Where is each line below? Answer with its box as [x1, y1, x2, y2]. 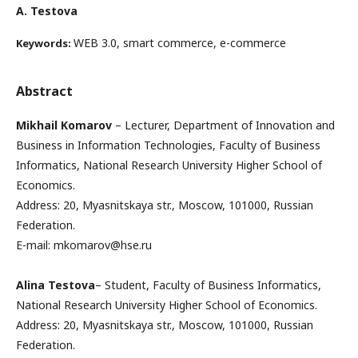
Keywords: [16, 36, 74, 50]
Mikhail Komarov [16, 117, 112, 133]
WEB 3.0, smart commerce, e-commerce [74, 35, 286, 50]
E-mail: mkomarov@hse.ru [16, 237, 152, 253]
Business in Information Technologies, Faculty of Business [16, 137, 320, 153]
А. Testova [16, 3, 78, 18]
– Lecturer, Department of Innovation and [112, 117, 335, 133]
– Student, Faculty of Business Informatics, [95, 277, 321, 292]
